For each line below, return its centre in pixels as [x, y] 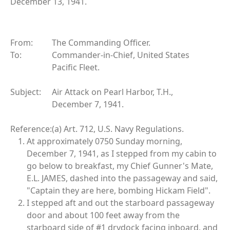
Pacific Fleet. [76, 68]
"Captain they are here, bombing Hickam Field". [119, 191]
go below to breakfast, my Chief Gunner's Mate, [120, 166]
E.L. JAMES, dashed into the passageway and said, [122, 178]
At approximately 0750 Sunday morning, [104, 141]
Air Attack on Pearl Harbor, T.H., [112, 92]
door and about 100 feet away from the [103, 215]
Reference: [31, 129]
